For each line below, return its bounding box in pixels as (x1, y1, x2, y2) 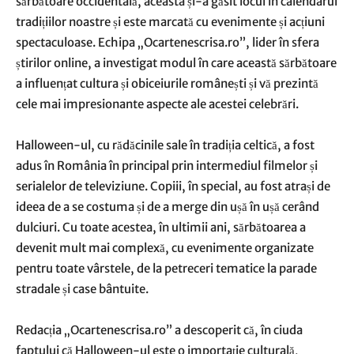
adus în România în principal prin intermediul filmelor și (16, 158, 318, 173)
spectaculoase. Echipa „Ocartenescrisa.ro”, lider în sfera (16, 35, 319, 50)
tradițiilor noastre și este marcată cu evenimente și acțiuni (16, 14, 325, 29)
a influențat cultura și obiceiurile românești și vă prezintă (16, 76, 318, 91)
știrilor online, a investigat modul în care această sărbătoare (16, 55, 337, 70)
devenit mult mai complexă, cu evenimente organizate (16, 240, 314, 255)
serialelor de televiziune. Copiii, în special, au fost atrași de (16, 179, 330, 194)
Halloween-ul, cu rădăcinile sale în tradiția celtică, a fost (16, 137, 314, 153)
